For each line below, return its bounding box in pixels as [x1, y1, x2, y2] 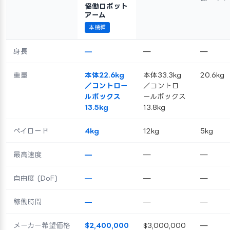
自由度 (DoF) [13, 174, 57, 182]
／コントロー [85, 81, 128, 89]
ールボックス [143, 92, 186, 100]
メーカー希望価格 [13, 221, 70, 229]
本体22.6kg [85, 70, 124, 79]
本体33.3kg [143, 70, 181, 79]
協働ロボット [85, 2, 128, 10]
